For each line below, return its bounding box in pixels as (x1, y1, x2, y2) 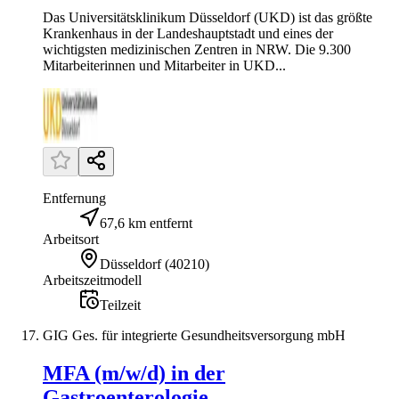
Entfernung (43, 190, 106, 206)
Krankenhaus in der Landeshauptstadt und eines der (43, 25, 333, 41)
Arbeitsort (43, 231, 99, 247)
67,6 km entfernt (100, 215, 192, 231)
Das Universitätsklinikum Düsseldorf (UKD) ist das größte (43, 9, 372, 25)
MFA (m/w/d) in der (43, 361, 225, 385)
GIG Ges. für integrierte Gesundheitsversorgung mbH (43, 327, 346, 343)
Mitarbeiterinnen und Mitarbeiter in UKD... (43, 57, 286, 73)
